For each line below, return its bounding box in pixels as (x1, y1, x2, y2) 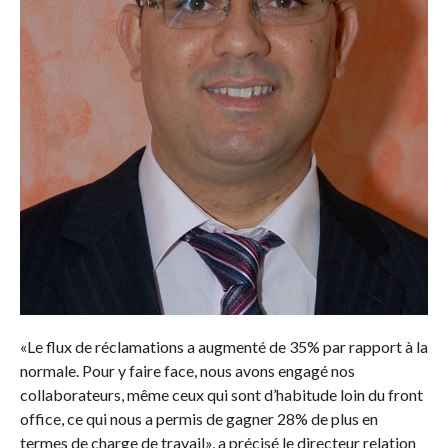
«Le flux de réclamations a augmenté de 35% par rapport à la (19, 336, 428, 356)
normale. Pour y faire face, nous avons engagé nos (19, 360, 355, 380)
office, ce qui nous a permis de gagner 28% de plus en (19, 408, 378, 428)
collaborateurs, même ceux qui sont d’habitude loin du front (19, 384, 423, 404)
